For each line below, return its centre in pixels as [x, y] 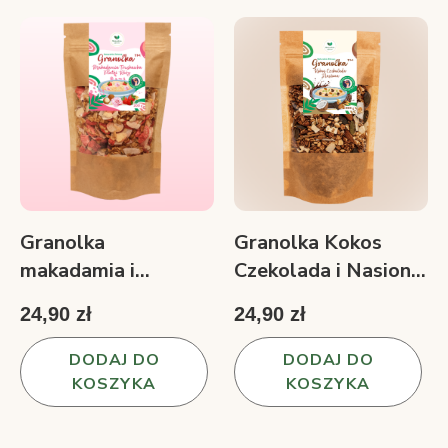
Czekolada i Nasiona [328, 270]
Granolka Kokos [308, 242]
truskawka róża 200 [111, 298]
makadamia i [77, 270]
